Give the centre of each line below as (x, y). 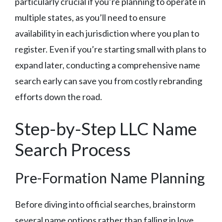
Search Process (73, 149)
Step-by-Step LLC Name (106, 129)
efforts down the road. (58, 97)
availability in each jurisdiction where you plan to (107, 33)
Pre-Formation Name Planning (110, 178)
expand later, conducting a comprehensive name (108, 65)
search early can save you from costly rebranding (109, 81)
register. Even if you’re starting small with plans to (111, 49)
